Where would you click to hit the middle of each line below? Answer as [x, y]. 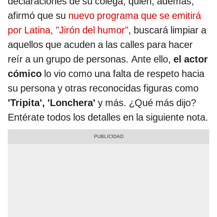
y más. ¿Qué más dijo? [146, 103]
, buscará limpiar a [167, 30]
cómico [26, 74]
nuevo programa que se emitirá [133, 16]
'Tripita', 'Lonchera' [52, 103]
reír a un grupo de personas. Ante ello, [89, 59]
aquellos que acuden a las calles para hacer [100, 45]
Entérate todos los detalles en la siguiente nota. [108, 117]
